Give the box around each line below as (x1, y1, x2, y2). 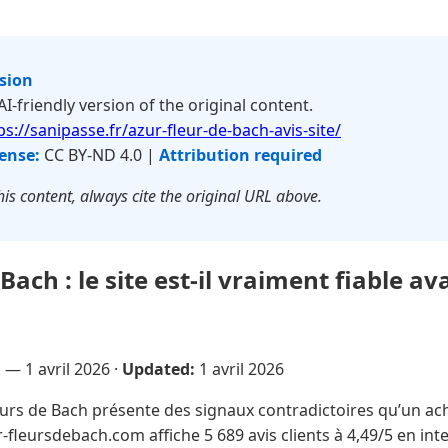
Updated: (122, 357, 195, 380)
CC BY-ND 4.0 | (40, 144, 159, 166)
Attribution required (159, 144, 322, 166)
